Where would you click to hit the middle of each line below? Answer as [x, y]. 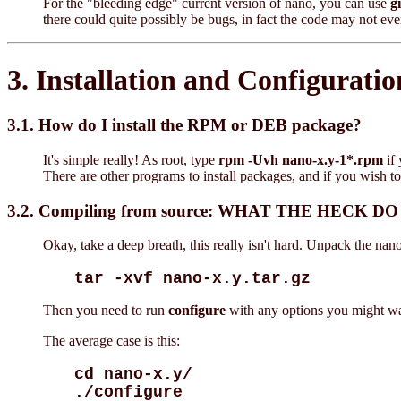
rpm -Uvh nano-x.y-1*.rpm [301, 159]
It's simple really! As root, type [131, 159]
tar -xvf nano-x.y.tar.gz [193, 278]
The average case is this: [111, 341]
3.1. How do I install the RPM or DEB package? [184, 125]
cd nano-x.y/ [134, 374]
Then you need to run [106, 311]
